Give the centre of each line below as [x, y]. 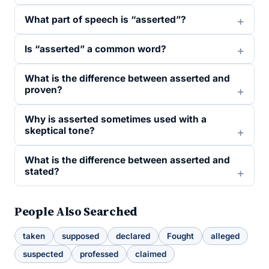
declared [133, 236]
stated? [42, 171]
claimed [151, 254]
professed [99, 254]
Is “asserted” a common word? [95, 49]
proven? [44, 90]
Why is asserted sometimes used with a [116, 119]
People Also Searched [76, 211]
